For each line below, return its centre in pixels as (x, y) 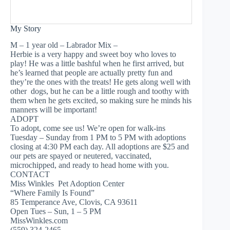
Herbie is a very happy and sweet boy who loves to (93, 54)
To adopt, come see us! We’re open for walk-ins (88, 128)
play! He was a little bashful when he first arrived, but (97, 64)
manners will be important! (54, 110)
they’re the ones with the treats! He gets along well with (100, 82)
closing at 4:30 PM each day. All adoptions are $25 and (100, 147)
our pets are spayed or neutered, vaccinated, (81, 156)
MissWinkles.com (39, 221)
